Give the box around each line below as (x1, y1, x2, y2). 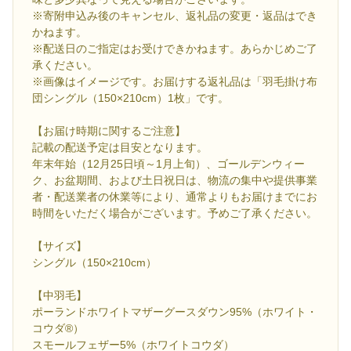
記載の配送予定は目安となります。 (32, 141, 208, 154)
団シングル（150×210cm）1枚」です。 (32, 92, 229, 105)
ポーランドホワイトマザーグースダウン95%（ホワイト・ (32, 306, 317, 319)
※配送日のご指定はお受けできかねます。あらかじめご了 (32, 42, 317, 56)
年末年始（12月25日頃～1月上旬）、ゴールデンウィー (32, 157, 305, 171)
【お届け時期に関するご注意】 (32, 125, 186, 138)
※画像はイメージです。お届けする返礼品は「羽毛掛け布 (32, 75, 317, 89)
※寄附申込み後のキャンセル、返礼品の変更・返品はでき (32, 9, 317, 23)
